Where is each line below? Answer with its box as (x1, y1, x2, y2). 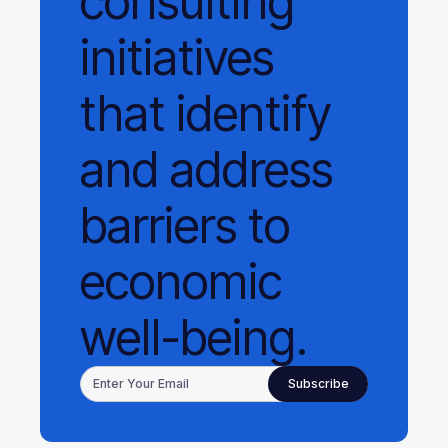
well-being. (80, 308, 308, 367)
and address (80, 140, 333, 199)
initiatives (80, 28, 274, 87)
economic (80, 252, 282, 311)
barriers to (80, 196, 290, 255)
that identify (80, 84, 331, 143)
